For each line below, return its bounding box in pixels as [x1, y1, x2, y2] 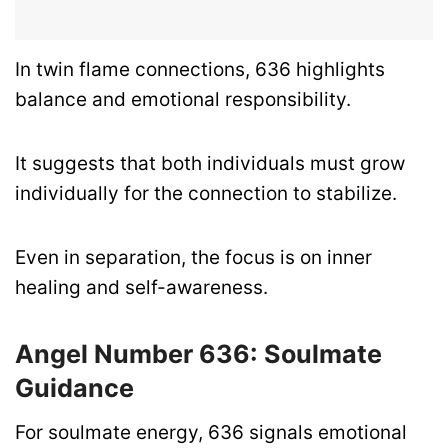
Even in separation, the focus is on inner [15, 246, 372, 270]
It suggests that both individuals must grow [15, 152, 405, 176]
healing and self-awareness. [15, 276, 268, 300]
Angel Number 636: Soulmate [15, 339, 382, 370]
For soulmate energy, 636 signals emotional [15, 421, 407, 444]
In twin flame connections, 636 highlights [15, 57, 385, 81]
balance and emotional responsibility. [15, 87, 351, 111]
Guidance [15, 373, 134, 404]
